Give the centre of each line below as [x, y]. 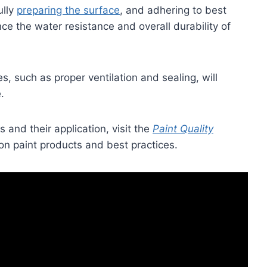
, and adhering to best [173, 10]
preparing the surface [68, 10]
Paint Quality [183, 129]
